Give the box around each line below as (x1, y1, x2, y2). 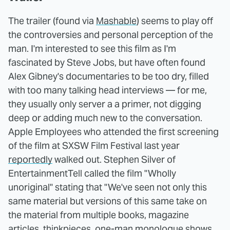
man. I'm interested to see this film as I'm (8, 43, 176, 55)
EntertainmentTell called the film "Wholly (8, 167, 176, 180)
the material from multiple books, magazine (8, 209, 189, 221)
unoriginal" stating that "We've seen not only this (8, 181, 207, 194)
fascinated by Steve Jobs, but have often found (8, 56, 205, 69)
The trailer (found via (8, 15, 96, 27)
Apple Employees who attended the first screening (8, 126, 219, 138)
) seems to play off (137, 15, 213, 27)
